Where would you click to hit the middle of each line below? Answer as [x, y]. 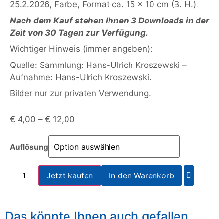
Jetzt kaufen [70, 176]
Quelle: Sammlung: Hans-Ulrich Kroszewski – [98, 65]
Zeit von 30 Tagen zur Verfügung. [79, 33]
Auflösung [29, 147]
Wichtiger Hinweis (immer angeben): [81, 49]
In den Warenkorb [142, 176]
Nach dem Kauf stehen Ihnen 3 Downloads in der [109, 21]
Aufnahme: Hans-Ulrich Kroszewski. [81, 77]
